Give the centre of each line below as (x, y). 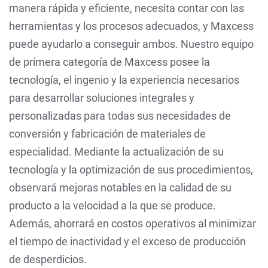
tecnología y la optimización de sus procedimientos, (131, 169)
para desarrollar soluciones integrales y (102, 98)
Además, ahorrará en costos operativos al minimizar (133, 223)
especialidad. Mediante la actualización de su (116, 151)
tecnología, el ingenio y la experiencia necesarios (124, 80)
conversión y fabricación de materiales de (107, 133)
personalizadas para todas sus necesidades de (120, 115)
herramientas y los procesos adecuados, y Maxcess (131, 26)
